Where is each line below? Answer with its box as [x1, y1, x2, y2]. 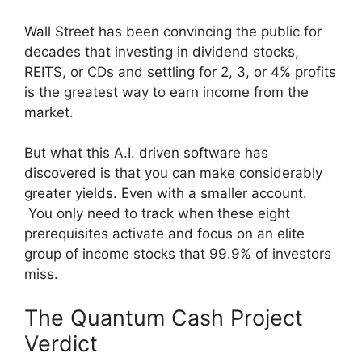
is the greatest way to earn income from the [24, 83, 309, 100]
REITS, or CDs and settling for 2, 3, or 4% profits [24, 63, 336, 80]
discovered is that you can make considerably [24, 165, 322, 182]
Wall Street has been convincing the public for [24, 23, 322, 40]
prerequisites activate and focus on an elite [24, 225, 305, 242]
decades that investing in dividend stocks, [24, 43, 299, 60]
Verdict [24, 330, 98, 357]
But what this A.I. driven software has [24, 145, 268, 162]
